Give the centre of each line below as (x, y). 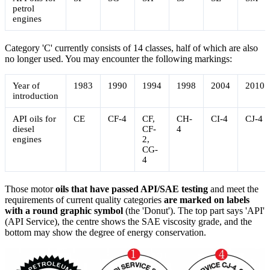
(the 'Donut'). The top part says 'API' (194, 210)
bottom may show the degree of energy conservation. (105, 232)
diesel (24, 129)
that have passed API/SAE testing (140, 189)
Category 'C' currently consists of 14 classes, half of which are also (131, 48)
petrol (24, 8)
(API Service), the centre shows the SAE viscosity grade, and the (128, 221)
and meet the (233, 189)
